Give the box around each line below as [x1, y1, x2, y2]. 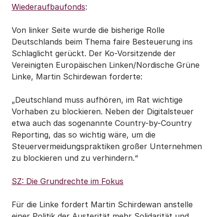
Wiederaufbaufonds [12, 2, 85, 12]
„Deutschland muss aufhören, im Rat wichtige [12, 95, 183, 105]
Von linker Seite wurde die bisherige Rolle [12, 25, 165, 35]
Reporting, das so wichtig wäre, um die [12, 130, 155, 139]
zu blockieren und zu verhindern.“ [12, 153, 138, 163]
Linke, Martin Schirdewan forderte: [12, 72, 142, 81]
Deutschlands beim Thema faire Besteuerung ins [12, 37, 193, 46]
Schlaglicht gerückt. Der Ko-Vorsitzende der [12, 48, 176, 58]
